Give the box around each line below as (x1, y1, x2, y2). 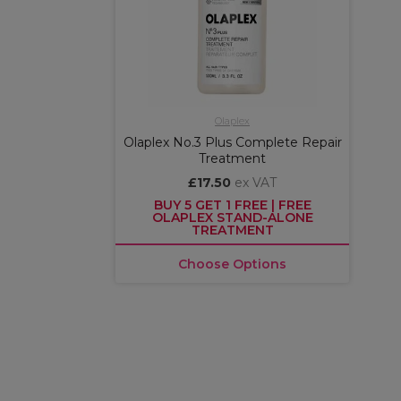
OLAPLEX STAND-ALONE (151, 209, 313, 226)
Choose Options (178, 256, 286, 272)
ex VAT (235, 175, 277, 191)
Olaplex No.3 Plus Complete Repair (123, 134, 342, 150)
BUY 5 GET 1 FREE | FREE (153, 197, 311, 213)
